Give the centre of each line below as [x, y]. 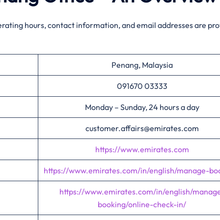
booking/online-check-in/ [142, 204]
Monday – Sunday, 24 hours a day [142, 107]
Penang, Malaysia [142, 65]
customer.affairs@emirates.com [142, 128]
